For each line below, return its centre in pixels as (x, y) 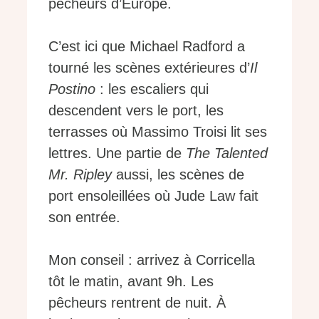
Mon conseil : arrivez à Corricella (152, 260)
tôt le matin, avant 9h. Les (131, 281)
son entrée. (84, 217)
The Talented (227, 153)
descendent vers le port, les (136, 110)
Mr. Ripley (80, 174)
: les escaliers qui (152, 89)
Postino (72, 89)
